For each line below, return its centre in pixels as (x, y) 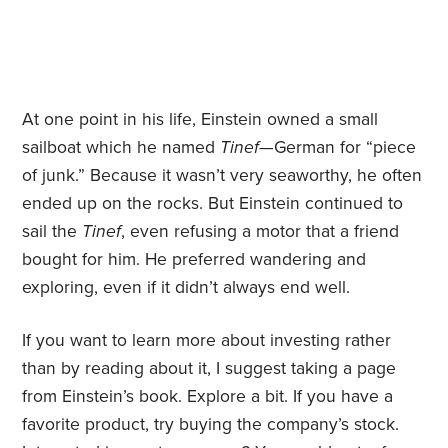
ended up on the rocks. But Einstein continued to (213, 204)
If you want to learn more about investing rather (207, 341)
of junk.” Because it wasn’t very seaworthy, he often (222, 176)
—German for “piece (338, 148)
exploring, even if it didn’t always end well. (186, 288)
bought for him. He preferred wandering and (194, 260)
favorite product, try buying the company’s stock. (211, 425)
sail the (52, 232)
